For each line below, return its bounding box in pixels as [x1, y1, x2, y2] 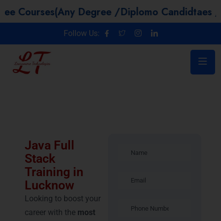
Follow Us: [63, 29, 100, 38]
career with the [25, 208, 77, 218]
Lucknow [25, 178, 74, 193]
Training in [25, 165, 83, 180]
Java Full [25, 138, 74, 153]
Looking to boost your [25, 194, 101, 204]
